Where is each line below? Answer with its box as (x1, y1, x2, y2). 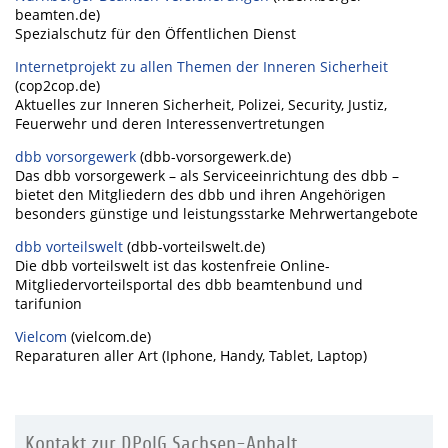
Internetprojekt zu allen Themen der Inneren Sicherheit (15, 57, 388, 76)
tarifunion (15, 294, 82, 313)
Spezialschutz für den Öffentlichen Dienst (15, 24, 296, 43)
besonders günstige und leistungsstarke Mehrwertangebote (15, 204, 418, 223)
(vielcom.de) (71, 327, 151, 346)
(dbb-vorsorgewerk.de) (140, 147, 291, 166)
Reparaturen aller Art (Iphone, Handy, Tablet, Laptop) (15, 346, 367, 365)
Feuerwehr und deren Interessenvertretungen (15, 114, 325, 133)
